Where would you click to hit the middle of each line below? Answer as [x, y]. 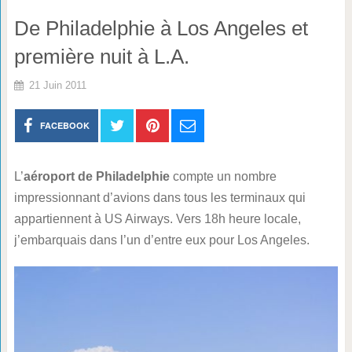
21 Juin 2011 [57, 85]
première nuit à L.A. [101, 57]
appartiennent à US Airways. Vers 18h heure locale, [157, 219]
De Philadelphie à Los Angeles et [161, 28]
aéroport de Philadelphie [96, 176]
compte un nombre [223, 176]
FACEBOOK [65, 125]
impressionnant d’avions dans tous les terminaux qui [159, 198]
